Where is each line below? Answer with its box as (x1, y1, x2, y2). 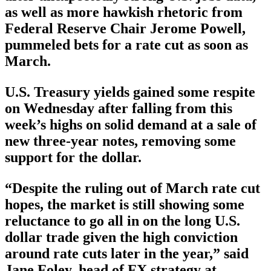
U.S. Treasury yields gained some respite (5, 83, 255, 100)
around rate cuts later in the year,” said (5, 245, 249, 261)
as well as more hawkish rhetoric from (5, 4, 243, 20)
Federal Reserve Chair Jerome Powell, (5, 20, 246, 36)
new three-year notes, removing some (5, 132, 236, 149)
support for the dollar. (5, 149, 142, 165)
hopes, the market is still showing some (5, 196, 244, 212)
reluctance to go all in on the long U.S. (5, 212, 240, 229)
